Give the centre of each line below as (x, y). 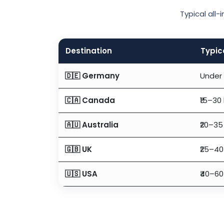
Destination (89, 50)
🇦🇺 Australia (92, 124)
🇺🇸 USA (81, 173)
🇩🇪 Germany (92, 75)
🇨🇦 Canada (90, 100)
